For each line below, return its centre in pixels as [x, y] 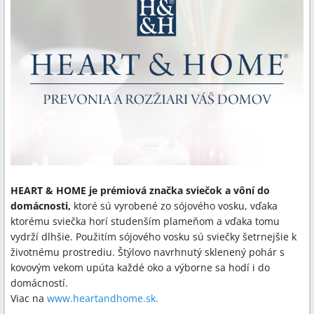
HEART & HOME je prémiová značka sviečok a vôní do [140, 190]
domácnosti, [42, 205]
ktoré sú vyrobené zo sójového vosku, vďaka [176, 205]
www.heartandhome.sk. [103, 298]
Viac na [29, 298]
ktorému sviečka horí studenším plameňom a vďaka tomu [145, 221]
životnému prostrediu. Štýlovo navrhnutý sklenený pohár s [148, 252]
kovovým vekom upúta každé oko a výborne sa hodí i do [140, 267]
